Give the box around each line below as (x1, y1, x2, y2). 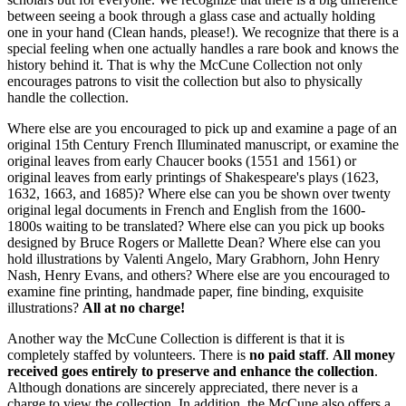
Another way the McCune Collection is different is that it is (7, 330, 344, 346)
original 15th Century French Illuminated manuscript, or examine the (7, 136, 399, 152)
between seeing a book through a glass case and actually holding (7, 7, 375, 24)
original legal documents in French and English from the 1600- (7, 201, 365, 217)
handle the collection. (7, 89, 129, 105)
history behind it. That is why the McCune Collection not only (7, 56, 362, 72)
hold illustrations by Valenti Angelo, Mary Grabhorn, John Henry (7, 250, 380, 266)
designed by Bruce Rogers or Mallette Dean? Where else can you (7, 234, 381, 250)
